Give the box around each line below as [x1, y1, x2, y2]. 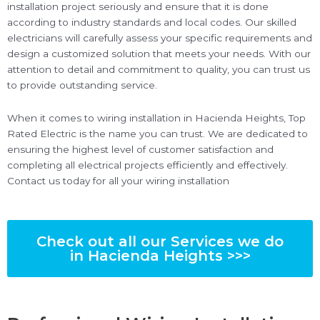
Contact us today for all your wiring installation [7, 174, 229, 186]
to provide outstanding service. [7, 79, 157, 91]
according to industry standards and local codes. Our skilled [7, 16, 296, 28]
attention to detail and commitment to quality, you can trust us [7, 63, 310, 75]
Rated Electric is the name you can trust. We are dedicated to [7, 127, 308, 139]
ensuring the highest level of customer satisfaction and [7, 143, 274, 155]
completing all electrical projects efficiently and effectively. [7, 159, 288, 171]
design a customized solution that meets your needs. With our [7, 47, 311, 59]
